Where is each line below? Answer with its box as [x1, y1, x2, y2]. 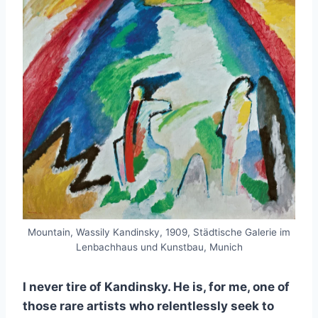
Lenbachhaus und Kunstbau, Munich [75, 241, 243, 253]
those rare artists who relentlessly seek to [23, 299, 274, 314]
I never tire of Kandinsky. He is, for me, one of [23, 280, 290, 295]
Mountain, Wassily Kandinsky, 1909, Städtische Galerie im [28, 226, 290, 238]
